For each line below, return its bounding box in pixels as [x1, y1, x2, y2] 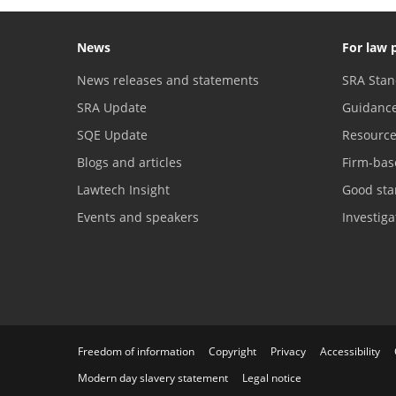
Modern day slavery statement [78, 369, 228, 385]
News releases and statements [77, 71, 259, 88]
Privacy [270, 343, 306, 359]
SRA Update [77, 98, 147, 116]
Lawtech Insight [77, 180, 170, 198]
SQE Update [77, 126, 148, 143]
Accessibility [320, 343, 380, 359]
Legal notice [242, 369, 301, 385]
